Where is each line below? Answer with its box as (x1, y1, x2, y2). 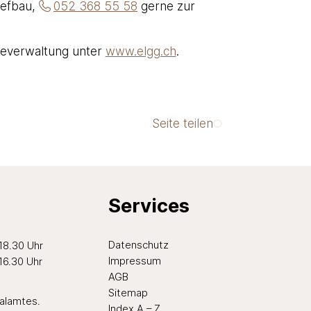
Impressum (108, 254, 162, 267)
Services (108, 194, 190, 218)
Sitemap (108, 286, 149, 299)
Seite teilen (152, 116, 214, 131)
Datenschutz (108, 238, 169, 251)
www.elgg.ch (105, 43, 176, 58)
